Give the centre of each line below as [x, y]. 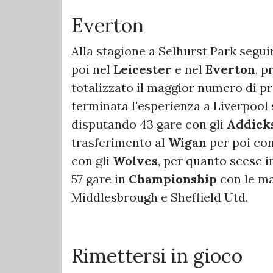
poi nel [92, 69]
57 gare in [100, 179]
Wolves [135, 160]
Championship [173, 179]
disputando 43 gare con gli [149, 124]
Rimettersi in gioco [157, 255]
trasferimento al [120, 142]
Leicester [143, 69]
